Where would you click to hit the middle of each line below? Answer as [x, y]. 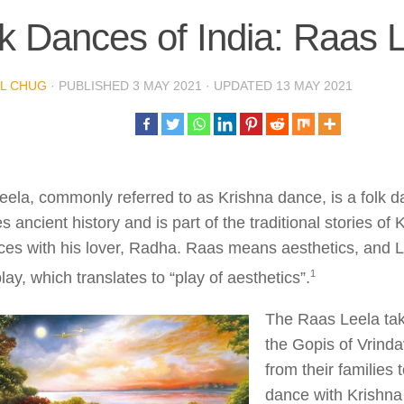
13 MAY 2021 [314, 86]
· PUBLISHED [92, 86]
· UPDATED [239, 86]
